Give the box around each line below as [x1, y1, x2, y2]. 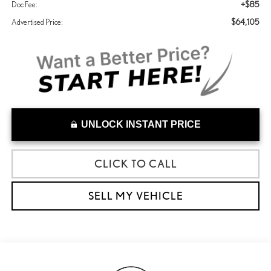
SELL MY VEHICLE [88, 189, 183, 203]
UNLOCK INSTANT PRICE [80, 119, 201, 130]
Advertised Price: [11, 18, 63, 27]
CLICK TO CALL [94, 157, 177, 171]
